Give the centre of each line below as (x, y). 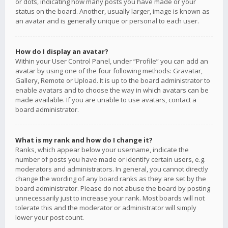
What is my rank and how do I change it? (84, 140)
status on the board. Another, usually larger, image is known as (112, 11)
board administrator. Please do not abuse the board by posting (113, 188)
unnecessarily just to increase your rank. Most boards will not (110, 198)
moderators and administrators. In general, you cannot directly (112, 169)
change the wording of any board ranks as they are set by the (111, 179)
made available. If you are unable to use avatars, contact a (106, 100)
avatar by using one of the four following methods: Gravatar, (109, 71)
